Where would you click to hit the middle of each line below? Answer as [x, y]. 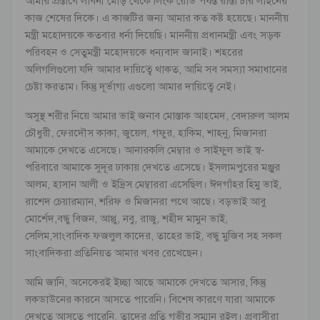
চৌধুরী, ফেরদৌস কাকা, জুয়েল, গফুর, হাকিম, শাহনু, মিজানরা [146, 132]
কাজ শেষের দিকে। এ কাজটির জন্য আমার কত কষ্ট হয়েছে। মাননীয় [157, 17]
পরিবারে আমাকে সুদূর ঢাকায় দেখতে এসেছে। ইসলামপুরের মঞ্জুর [152, 167]
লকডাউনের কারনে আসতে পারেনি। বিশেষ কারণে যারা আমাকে [150, 299]
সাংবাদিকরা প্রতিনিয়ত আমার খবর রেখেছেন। [114, 252]
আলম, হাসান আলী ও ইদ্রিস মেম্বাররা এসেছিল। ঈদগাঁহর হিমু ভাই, [153, 184]
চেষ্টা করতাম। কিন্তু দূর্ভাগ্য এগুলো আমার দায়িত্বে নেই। [131, 86]
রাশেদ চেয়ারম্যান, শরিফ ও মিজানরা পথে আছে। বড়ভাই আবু [145, 201]
